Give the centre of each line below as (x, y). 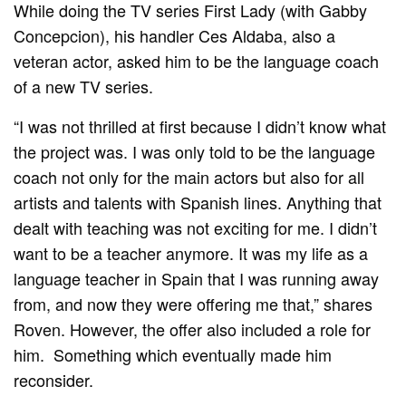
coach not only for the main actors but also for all (189, 177)
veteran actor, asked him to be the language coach (197, 61)
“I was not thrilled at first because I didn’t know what (200, 126)
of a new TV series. (84, 87)
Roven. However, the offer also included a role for (193, 329)
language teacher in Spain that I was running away (197, 279)
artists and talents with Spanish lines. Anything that (198, 203)
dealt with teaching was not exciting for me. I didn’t (196, 228)
